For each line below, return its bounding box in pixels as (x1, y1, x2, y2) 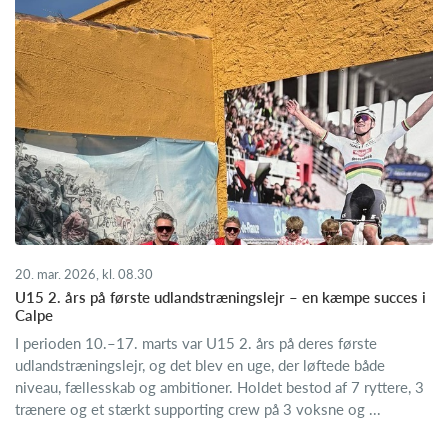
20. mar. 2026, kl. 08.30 (15, 265, 153, 282)
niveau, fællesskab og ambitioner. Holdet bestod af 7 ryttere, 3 (15, 377, 424, 396)
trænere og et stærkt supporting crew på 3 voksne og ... (15, 399, 381, 418)
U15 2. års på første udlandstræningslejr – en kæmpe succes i (15, 287, 426, 306)
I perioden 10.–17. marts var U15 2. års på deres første (15, 333, 377, 352)
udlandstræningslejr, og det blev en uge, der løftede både (15, 355, 385, 374)
